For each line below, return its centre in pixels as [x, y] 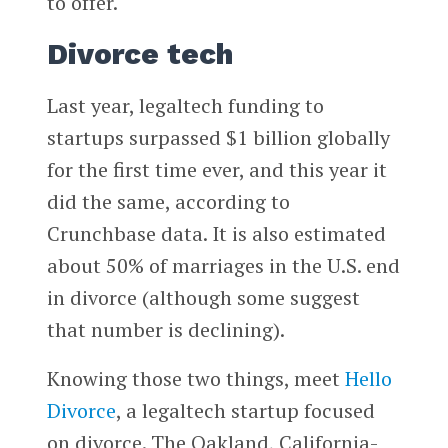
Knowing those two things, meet [195, 379]
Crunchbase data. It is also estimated [216, 233]
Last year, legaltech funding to [185, 105]
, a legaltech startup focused [245, 411]
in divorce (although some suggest [203, 297]
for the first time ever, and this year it [216, 169]
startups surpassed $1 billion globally [218, 137]
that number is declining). [165, 329]
